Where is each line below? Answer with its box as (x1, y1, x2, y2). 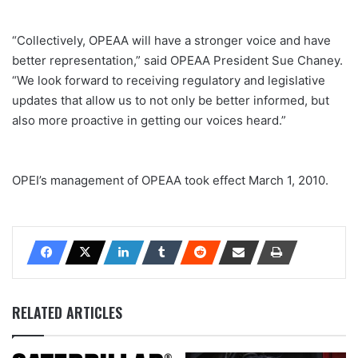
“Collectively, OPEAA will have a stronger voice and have (12, 32, 331, 48)
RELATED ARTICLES (12, 301, 122, 323)
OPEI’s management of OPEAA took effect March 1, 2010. (12, 172, 328, 188)
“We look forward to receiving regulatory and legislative (12, 72, 325, 88)
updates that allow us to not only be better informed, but (12, 92, 329, 108)
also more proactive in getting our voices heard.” (12, 112, 286, 128)
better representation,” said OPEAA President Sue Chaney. (12, 52, 343, 68)
